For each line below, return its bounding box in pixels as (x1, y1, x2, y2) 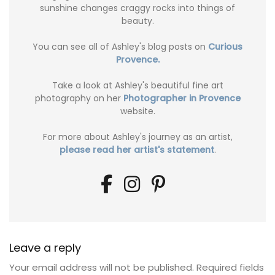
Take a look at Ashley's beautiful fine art (52, 79, 223, 92)
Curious (208, 41, 242, 53)
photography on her (34, 92, 123, 105)
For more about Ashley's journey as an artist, (42, 131, 233, 144)
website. (120, 105, 155, 118)
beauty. (121, 15, 154, 28)
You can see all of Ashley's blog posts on (33, 41, 208, 53)
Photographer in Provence (123, 92, 241, 105)
